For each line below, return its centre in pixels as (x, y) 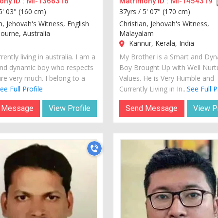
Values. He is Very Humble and (167, 78)
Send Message (152, 108)
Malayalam (137, 33)
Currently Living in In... (153, 89)
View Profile (70, 108)
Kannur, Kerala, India (161, 43)
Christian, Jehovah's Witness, (164, 23)
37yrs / (131, 11)
